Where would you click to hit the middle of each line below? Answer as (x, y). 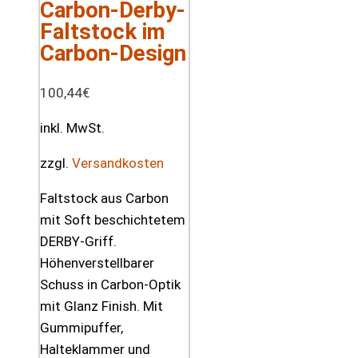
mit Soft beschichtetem (113, 219)
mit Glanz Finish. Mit (101, 306)
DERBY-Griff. (78, 241)
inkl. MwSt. (72, 127)
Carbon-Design (113, 53)
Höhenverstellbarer (97, 263)
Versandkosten (118, 163)
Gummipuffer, (82, 327)
